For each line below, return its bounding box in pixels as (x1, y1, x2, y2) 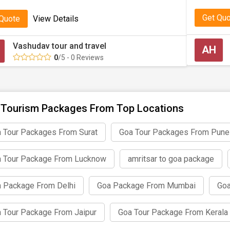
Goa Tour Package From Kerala (118, 207, 228, 217)
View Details (33, 14, 79, 24)
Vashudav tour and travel (13, 41, 106, 51)
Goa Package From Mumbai (97, 181, 196, 190)
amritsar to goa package (128, 154, 214, 164)
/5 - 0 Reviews (58, 53, 104, 62)
